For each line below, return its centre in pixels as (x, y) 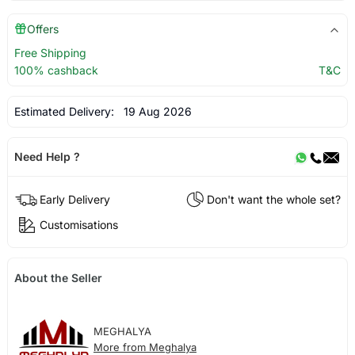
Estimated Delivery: (65, 112)
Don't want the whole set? (274, 199)
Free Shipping (50, 53)
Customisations (78, 224)
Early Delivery (74, 199)
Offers (42, 29)
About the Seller (58, 278)
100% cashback (56, 71)
